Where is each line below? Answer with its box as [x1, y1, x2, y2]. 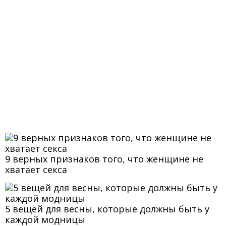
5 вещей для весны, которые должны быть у [5, 202, 209, 215]
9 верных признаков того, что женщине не [5, 152, 203, 165]
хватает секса [5, 163, 67, 176]
